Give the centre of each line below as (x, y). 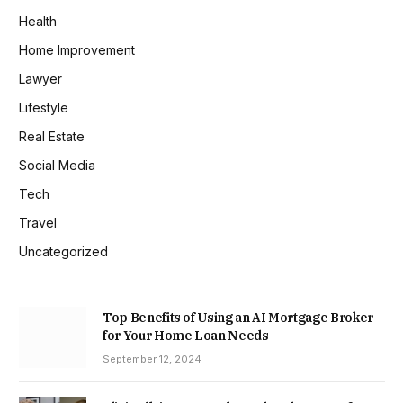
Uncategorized (63, 251)
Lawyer (40, 78)
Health (38, 21)
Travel (38, 222)
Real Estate (52, 136)
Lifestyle (44, 107)
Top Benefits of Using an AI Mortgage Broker (238, 317)
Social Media (57, 165)
